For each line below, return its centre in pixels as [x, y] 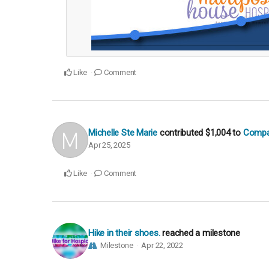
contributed [183, 132]
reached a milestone [201, 233]
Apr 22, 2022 [162, 245]
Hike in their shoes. [124, 233]
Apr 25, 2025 [109, 145]
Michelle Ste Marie [123, 132]
